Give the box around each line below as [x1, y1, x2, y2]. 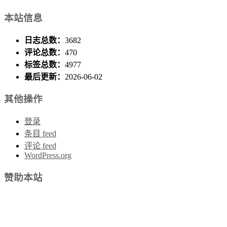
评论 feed [24, 141, 56, 150]
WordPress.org [24, 151, 71, 160]
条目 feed [24, 129, 56, 138]
